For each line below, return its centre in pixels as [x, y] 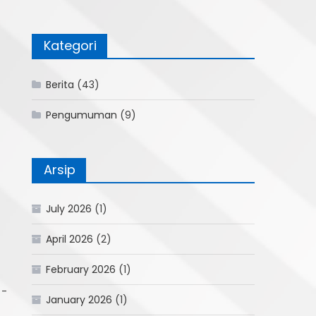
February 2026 [81, 270]
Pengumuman [82, 115]
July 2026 [69, 209]
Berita [60, 85]
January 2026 [79, 300]
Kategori [71, 46]
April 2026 [70, 239]
